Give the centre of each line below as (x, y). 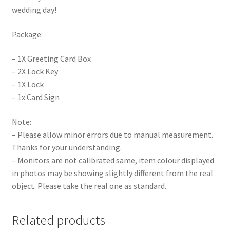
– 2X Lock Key (35, 72)
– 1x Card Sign (35, 97)
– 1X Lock (27, 84)
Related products (58, 220)
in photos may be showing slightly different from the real (112, 173)
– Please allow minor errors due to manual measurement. (112, 135)
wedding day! (34, 10)
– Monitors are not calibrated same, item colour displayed (113, 160)
